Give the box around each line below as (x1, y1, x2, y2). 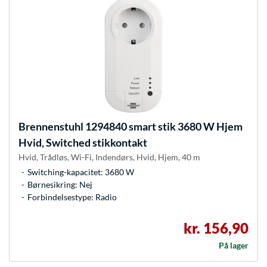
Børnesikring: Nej (27, 179, 92, 190)
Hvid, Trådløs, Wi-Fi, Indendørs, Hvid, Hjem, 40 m (18, 152, 200, 163)
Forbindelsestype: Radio (27, 192, 117, 203)
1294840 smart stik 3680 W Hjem (83, 120, 243, 133)
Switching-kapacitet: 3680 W (27, 167, 134, 178)
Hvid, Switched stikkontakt (18, 136, 147, 150)
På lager (219, 240, 249, 251)
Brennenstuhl (18, 120, 83, 133)
